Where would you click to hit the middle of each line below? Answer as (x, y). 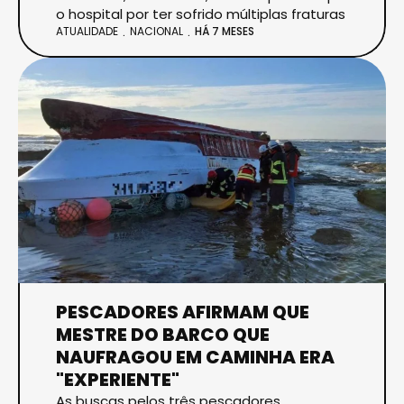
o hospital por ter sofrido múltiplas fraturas (201, 14)
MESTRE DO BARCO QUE (163, 334)
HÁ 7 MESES (225, 32)
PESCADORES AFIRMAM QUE (183, 312)
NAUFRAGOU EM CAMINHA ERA (195, 357)
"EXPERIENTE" (118, 379)
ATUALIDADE (87, 31)
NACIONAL (156, 31)
